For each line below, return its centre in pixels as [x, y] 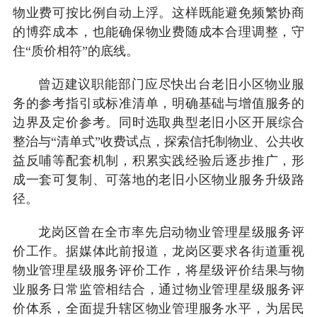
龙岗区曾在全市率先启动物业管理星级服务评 [171, 232]
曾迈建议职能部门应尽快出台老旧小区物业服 [171, 84]
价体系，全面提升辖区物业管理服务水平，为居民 [158, 308]
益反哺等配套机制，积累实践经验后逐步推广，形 [158, 160]
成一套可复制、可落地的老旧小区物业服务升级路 [158, 179]
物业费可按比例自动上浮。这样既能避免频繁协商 [158, 12]
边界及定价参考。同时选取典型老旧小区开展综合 [158, 122]
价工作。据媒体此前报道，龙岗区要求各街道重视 [158, 251]
